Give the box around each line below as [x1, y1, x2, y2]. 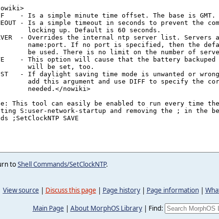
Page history [102, 185, 140, 195]
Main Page [32, 203, 64, 213]
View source [2, 185, 39, 195]
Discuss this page [45, 185, 96, 195]
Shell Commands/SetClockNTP [18, 160, 106, 169]
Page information [146, 185, 199, 195]
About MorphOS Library [70, 203, 142, 213]
